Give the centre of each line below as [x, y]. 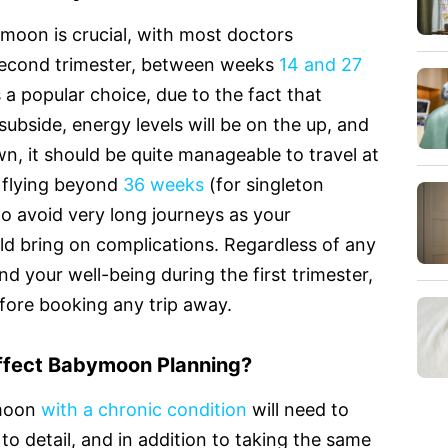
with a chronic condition [144, 409]
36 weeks [163, 184]
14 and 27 [320, 64]
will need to [298, 409]
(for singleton [264, 184]
